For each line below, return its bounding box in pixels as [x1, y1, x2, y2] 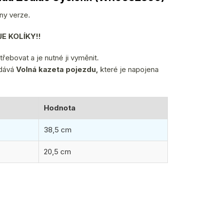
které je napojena [98, 64, 159, 74]
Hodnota [44, 103, 75, 112]
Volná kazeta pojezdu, [16, 64, 98, 74]
